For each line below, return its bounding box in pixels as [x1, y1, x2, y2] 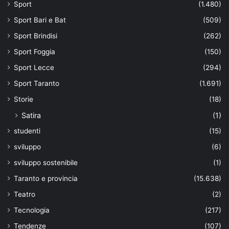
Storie [14, 95, 33, 103]
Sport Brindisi [14, 31, 57, 40]
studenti [14, 126, 40, 135]
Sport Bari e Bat [14, 15, 66, 24]
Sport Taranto [14, 79, 59, 87]
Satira [21, 110, 41, 120]
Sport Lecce [14, 63, 54, 72]
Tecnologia [14, 205, 50, 214]
